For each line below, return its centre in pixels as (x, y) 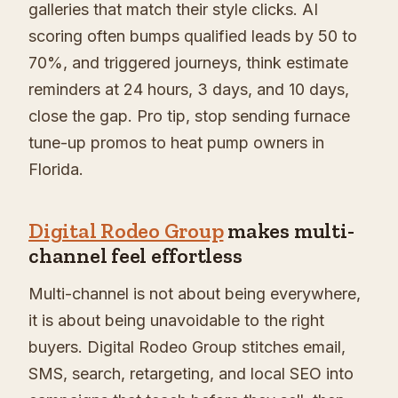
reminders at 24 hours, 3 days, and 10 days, (189, 90)
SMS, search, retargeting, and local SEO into (191, 374)
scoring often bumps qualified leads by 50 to (193, 36)
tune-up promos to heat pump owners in (176, 143)
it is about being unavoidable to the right (176, 321)
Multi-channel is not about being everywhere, (195, 294)
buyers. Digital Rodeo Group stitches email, (187, 347)
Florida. (56, 170)
